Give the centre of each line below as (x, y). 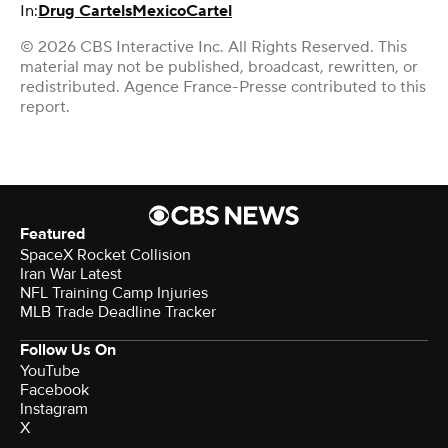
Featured (52, 234)
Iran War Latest (71, 274)
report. (45, 107)
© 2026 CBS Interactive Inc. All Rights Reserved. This (213, 47)
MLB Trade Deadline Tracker (118, 312)
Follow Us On (68, 350)
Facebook (54, 390)
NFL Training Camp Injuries (114, 293)
